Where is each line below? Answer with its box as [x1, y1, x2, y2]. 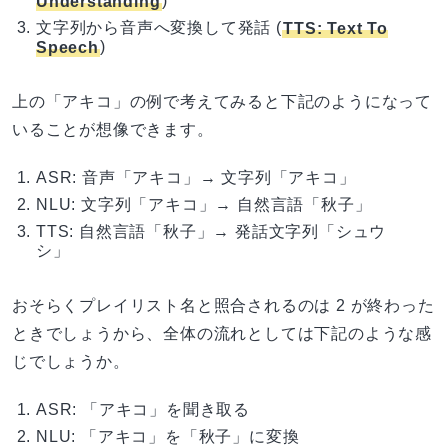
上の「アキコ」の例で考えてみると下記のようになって [12, 93, 432, 111]
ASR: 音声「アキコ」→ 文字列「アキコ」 [36, 169, 356, 187]
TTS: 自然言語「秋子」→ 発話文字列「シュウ [36, 223, 387, 241]
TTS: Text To [283, 19, 389, 37]
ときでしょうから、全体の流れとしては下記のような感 [12, 325, 432, 343]
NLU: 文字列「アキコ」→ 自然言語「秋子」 [36, 196, 372, 214]
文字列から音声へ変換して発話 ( [36, 19, 282, 37]
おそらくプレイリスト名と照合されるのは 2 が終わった [12, 297, 435, 315]
